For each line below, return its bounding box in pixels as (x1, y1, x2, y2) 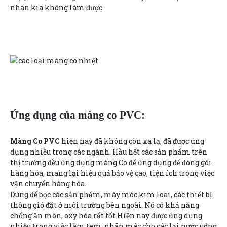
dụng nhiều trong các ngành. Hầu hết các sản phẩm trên (10, 146, 207, 157)
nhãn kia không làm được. (10, 2, 104, 12)
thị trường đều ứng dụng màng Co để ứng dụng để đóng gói (10, 157, 212, 167)
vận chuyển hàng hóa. (10, 178, 86, 188)
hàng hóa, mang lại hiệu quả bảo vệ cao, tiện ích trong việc (10, 168, 214, 178)
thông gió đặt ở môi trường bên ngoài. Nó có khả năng (10, 200, 199, 210)
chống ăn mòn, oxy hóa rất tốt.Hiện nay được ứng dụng (10, 210, 202, 220)
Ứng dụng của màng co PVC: (10, 108, 145, 121)
